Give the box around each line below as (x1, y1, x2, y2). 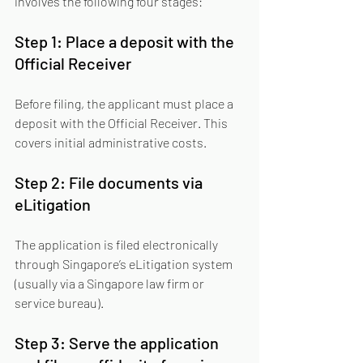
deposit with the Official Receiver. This (15, 115, 230, 130)
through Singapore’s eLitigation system (15, 256, 235, 271)
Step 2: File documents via (15, 173, 206, 192)
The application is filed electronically (15, 237, 220, 252)
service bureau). (15, 295, 104, 310)
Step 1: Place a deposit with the (15, 32, 237, 51)
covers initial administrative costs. (15, 135, 207, 150)
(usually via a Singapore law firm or (15, 275, 207, 291)
